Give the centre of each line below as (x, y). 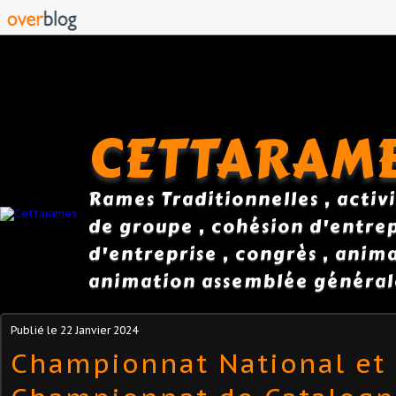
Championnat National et (198, 363)
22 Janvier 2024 (99, 330)
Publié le (35, 330)
